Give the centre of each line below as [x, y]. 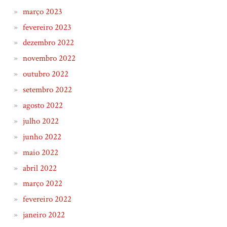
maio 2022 [40, 152]
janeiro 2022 [44, 215]
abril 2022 [40, 168]
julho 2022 [41, 121]
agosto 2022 [43, 105]
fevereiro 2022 [47, 199]
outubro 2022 [45, 74]
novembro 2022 [49, 59]
